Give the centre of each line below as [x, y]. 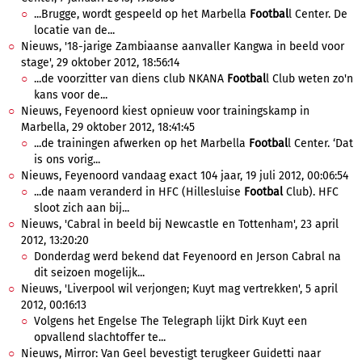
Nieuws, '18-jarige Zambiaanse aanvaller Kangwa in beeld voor [183, 46]
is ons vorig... [67, 160]
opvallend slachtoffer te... [100, 337]
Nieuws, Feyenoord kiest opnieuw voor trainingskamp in [165, 111]
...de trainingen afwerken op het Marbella [141, 143]
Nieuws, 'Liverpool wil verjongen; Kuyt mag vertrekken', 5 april [179, 289]
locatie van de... [74, 30]
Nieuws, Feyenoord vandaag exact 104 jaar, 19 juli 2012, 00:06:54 [185, 176]
